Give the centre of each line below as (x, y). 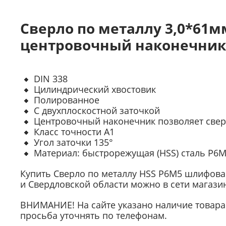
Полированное (67, 100)
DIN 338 (51, 79)
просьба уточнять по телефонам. (94, 215)
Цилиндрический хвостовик (95, 89)
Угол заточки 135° (73, 142)
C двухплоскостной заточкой (97, 110)
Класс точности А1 (74, 132)
